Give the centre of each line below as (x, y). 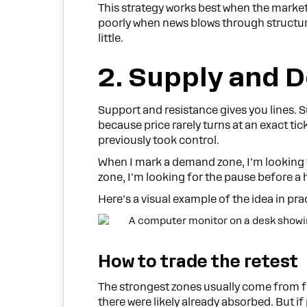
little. (111, 39)
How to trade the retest (198, 261)
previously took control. (159, 140)
